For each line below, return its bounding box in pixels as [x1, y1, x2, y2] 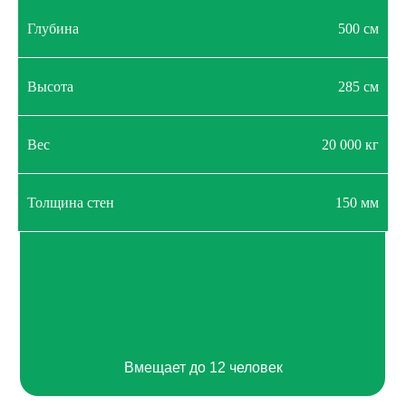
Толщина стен [27, 195, 114, 211]
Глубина [27, 21, 79, 37]
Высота [27, 79, 73, 95]
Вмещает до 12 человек [123, 360, 283, 376]
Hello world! [101, 61, 174, 77]
